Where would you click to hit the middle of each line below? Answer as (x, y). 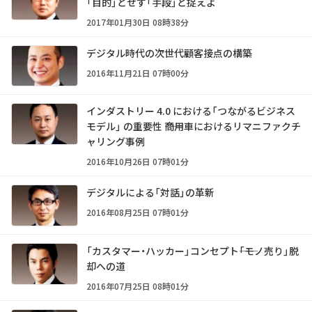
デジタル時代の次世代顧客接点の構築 (169, 53)
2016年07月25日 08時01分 (138, 286)
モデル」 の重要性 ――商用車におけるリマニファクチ (194, 126)
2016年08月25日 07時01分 (138, 212)
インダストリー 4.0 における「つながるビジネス (191, 111)
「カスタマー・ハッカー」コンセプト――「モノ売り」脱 (193, 251)
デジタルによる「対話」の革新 (150, 193)
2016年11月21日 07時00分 (138, 72)
